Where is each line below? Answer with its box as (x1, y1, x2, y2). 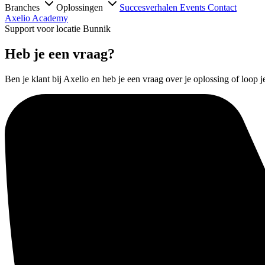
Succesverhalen (119, 2, 180, 13)
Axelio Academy (5, 13, 68, 24)
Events (180, 2, 208, 13)
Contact (208, 2, 237, 13)
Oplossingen (56, 2, 105, 13)
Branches (5, 2, 42, 13)
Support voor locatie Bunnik (5, 24, 111, 34)
